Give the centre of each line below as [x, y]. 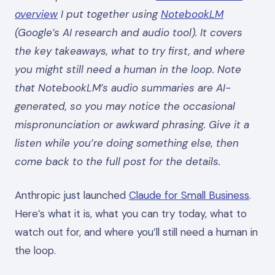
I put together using [109, 14]
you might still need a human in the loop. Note [128, 69]
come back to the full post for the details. [118, 161]
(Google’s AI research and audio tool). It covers [129, 32]
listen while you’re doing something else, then [127, 143]
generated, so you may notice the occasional [125, 106]
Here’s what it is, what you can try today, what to [131, 214]
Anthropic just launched [72, 195]
